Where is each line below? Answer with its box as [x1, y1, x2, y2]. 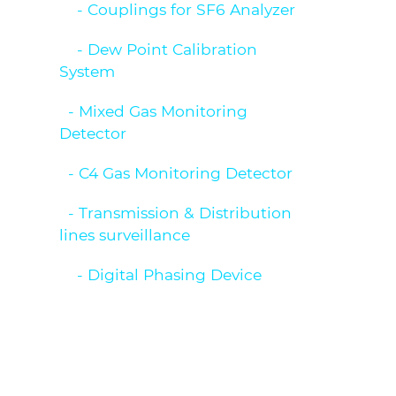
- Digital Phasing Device [59, 264, 263, 284]
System [59, 61, 116, 80]
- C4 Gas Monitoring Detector [59, 163, 293, 182]
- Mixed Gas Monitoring [59, 101, 248, 120]
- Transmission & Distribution [59, 202, 293, 222]
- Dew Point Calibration [59, 39, 258, 58]
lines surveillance [59, 225, 191, 244]
